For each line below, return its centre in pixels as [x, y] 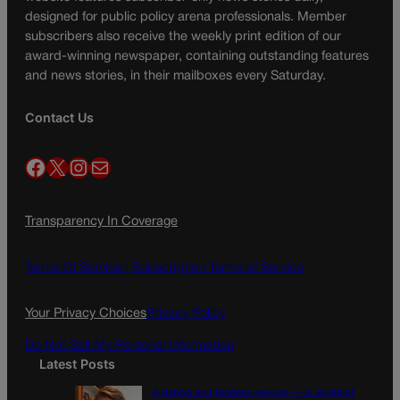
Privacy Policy [186, 313]
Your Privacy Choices [86, 313]
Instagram [76, 167]
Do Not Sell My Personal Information [129, 346]
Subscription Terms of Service [218, 268]
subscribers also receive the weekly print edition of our [183, 37]
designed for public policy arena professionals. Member [186, 17]
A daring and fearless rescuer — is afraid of [253, 393]
